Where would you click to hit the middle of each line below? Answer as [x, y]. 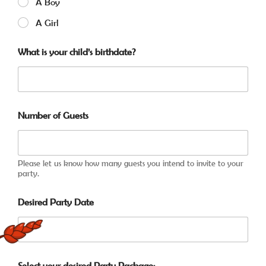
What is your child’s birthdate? [77, 52]
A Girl [47, 23]
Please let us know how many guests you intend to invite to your [131, 164]
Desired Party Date [56, 202]
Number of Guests [53, 115]
